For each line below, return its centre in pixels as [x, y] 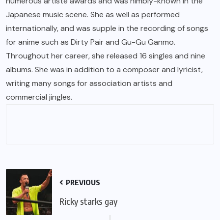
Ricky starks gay [88, 201]
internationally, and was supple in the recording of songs [107, 28]
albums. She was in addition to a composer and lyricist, [104, 70]
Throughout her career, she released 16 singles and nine [106, 56]
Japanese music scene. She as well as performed [93, 15]
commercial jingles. [39, 97]
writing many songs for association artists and [89, 83]
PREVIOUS [82, 182]
